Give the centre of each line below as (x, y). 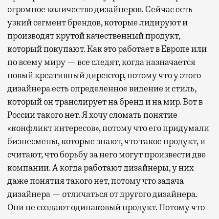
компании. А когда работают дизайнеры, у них (100, 167)
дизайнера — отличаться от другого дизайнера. (102, 194)
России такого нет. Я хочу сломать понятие (92, 115)
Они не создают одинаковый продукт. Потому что (106, 207)
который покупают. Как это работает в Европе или (107, 49)
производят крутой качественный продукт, (94, 35)
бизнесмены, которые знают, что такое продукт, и (106, 141)
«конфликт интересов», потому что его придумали (108, 128)
